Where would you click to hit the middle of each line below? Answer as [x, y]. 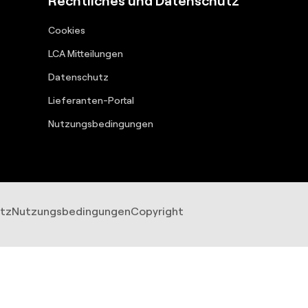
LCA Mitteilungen [86, 53]
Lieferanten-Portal [91, 100]
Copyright [157, 211]
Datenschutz [78, 76]
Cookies [67, 30]
